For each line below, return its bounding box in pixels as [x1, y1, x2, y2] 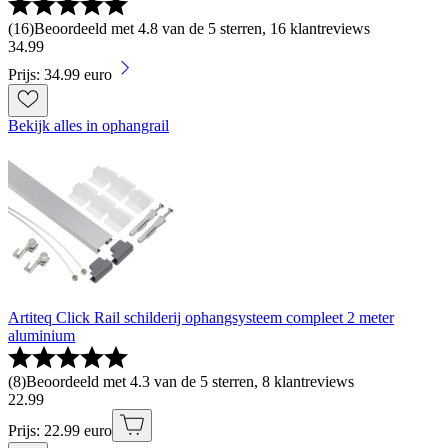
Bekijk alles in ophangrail [8, 117, 169, 135]
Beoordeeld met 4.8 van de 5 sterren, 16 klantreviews [34, 20, 370, 38]
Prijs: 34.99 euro [8, 66, 112, 84]
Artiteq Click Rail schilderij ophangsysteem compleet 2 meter [8, 309, 394, 327]
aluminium [8, 327, 75, 345]
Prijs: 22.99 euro [8, 422, 112, 440]
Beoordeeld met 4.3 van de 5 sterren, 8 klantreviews [26, 373, 354, 391]
